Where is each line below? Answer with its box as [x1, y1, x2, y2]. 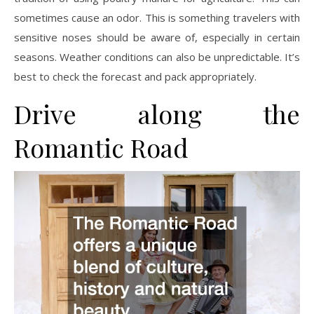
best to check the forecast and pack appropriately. [14, 69, 257, 83]
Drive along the [14, 96, 300, 130]
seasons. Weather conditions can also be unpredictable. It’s [14, 49, 300, 64]
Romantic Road [14, 130, 189, 164]
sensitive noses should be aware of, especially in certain [14, 29, 300, 44]
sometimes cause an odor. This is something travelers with [14, 10, 300, 25]
